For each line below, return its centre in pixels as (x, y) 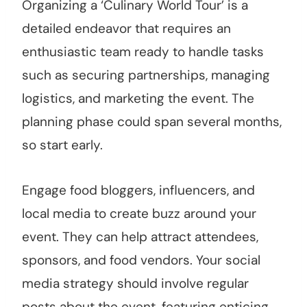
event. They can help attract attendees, (140, 237)
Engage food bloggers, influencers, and (138, 191)
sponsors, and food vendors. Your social (141, 260)
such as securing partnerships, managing (146, 75)
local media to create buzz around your (139, 214)
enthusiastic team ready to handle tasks (143, 52)
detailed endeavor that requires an (126, 29)
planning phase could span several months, (152, 122)
